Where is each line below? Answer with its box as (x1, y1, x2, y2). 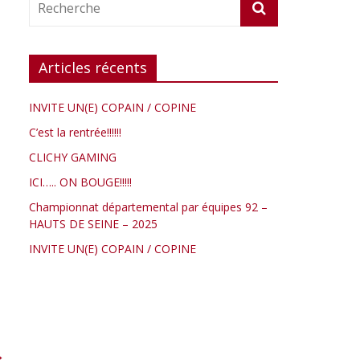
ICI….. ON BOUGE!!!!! (29, 174, 132, 190)
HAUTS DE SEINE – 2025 (29, 216, 157, 232)
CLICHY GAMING (29, 149, 117, 166)
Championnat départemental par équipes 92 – (29, 199, 268, 215)
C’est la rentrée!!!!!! (29, 125, 121, 141)
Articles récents (39, 58, 147, 78)
